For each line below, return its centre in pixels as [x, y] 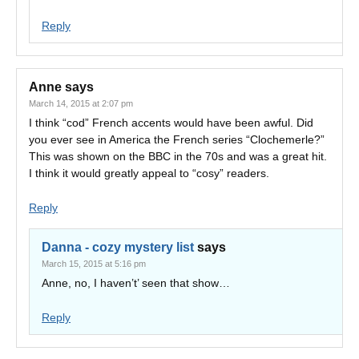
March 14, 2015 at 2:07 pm [81, 103]
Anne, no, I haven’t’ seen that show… [136, 283]
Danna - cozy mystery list [118, 247]
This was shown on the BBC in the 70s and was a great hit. [178, 156]
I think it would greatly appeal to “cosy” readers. [149, 173]
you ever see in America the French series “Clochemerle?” [177, 139]
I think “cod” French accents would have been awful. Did [171, 123]
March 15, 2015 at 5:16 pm [94, 264]
